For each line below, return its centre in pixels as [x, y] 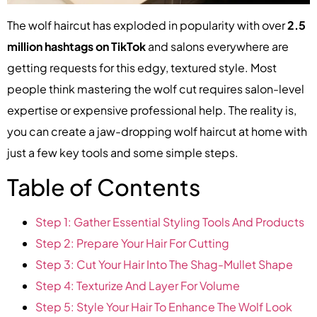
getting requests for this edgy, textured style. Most [142, 67]
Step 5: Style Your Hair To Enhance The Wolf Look [164, 307]
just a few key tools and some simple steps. [123, 152]
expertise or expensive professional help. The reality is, [152, 110]
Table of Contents [104, 187]
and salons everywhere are [217, 46]
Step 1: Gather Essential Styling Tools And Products [170, 222]
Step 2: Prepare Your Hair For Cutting [132, 243]
